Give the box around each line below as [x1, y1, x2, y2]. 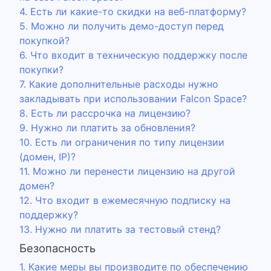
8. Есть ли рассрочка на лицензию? [19, 107, 191, 119]
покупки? [19, 64, 64, 76]
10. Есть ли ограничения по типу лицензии [19, 136, 224, 148]
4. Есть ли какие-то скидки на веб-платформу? [19, 5, 246, 18]
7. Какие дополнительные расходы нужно [19, 78, 218, 90]
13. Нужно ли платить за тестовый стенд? [19, 223, 221, 235]
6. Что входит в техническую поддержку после [19, 49, 247, 61]
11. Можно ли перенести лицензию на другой [19, 165, 235, 177]
